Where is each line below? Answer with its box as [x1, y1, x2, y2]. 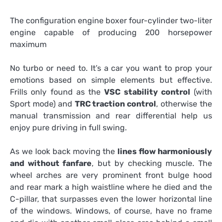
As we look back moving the [10, 146, 118, 156]
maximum [10, 39, 47, 49]
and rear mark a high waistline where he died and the [10, 182, 212, 192]
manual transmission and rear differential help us [10, 111, 212, 120]
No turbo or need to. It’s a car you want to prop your [10, 63, 212, 73]
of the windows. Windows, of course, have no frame [10, 206, 212, 216]
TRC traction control [74, 99, 157, 109]
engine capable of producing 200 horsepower [10, 27, 212, 37]
